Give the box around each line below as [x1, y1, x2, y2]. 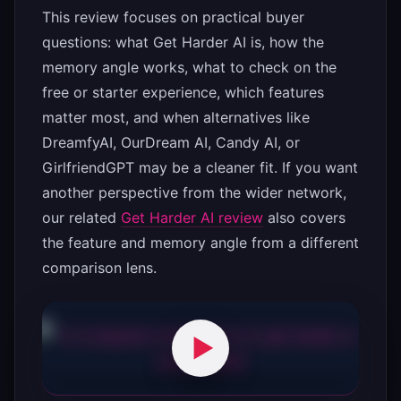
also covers [263, 208, 346, 226]
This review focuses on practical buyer [42, 7, 304, 26]
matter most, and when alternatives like [42, 107, 310, 126]
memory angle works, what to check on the [42, 57, 337, 76]
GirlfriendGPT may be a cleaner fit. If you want [42, 158, 358, 176]
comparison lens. [42, 258, 157, 277]
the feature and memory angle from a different [42, 233, 359, 252]
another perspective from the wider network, [42, 183, 346, 201]
